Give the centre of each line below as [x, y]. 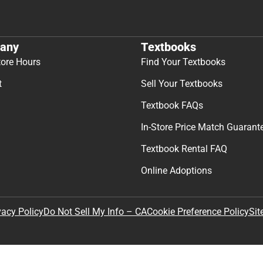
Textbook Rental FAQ [184, 149]
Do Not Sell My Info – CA [95, 212]
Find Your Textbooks [183, 62]
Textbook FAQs [172, 106]
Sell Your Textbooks [182, 84]
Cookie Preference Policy [198, 212]
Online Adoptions [176, 171]
